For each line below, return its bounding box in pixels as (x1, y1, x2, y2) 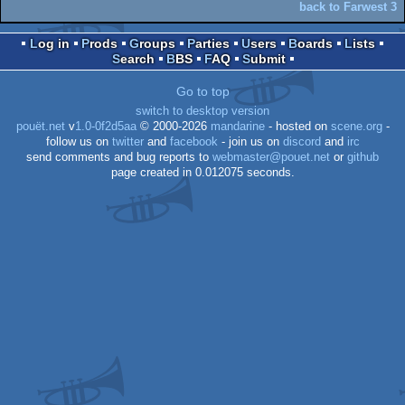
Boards (297, 35, 333, 51)
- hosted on (264, 119, 331, 133)
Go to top (175, 83, 230, 99)
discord (282, 135, 321, 148)
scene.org (330, 119, 382, 133)
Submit (250, 51, 286, 66)
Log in (38, 35, 70, 51)
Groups (139, 35, 175, 51)
